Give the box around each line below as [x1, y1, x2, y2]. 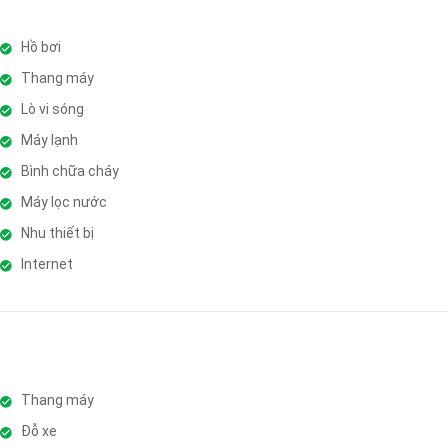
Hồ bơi [20, 38, 61, 55]
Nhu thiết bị [20, 224, 94, 241]
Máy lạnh [20, 131, 78, 148]
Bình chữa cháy [20, 162, 119, 179]
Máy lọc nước [20, 193, 107, 210]
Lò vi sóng [20, 100, 84, 117]
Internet [20, 255, 73, 272]
